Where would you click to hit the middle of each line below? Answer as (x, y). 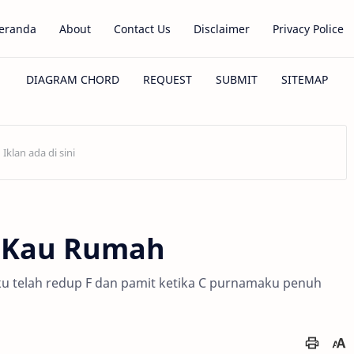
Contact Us (142, 28)
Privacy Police (308, 28)
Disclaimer (221, 28)
